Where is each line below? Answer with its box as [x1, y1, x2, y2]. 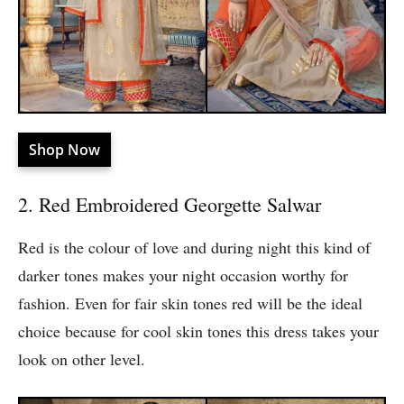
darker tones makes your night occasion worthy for [18, 264, 348, 287]
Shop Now [29, 140, 100, 161]
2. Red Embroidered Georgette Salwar [18, 191, 321, 218]
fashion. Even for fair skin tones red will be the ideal [18, 292, 363, 315]
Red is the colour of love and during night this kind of [18, 236, 371, 259]
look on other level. [18, 348, 145, 371]
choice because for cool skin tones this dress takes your [18, 320, 379, 343]
